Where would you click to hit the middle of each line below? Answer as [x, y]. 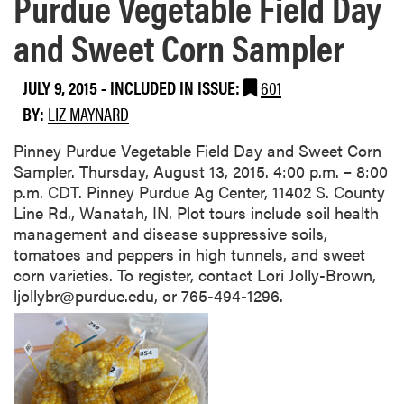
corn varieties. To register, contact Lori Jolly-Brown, [195, 275]
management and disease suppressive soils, [170, 234]
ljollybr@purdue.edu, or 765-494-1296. [148, 296]
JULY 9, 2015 [60, 87]
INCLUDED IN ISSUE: [177, 87]
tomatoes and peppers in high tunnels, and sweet [189, 254]
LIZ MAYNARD [88, 113]
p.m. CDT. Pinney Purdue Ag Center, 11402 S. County [199, 192]
